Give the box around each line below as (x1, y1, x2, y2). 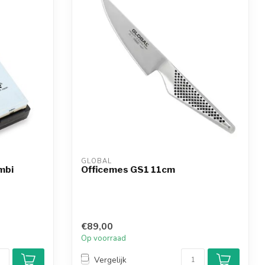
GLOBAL (81, 157, 112, 166)
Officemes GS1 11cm (81, 164, 175, 176)
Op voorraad (81, 232, 126, 244)
